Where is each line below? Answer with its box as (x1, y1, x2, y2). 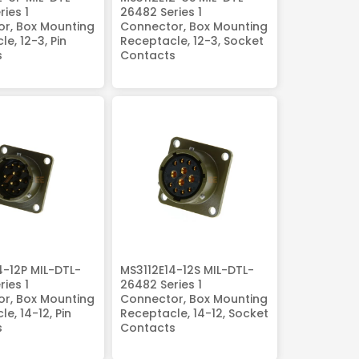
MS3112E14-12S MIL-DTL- (119, 262, 254, 278)
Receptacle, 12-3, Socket (119, 33, 264, 50)
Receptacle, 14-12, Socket (119, 305, 268, 321)
